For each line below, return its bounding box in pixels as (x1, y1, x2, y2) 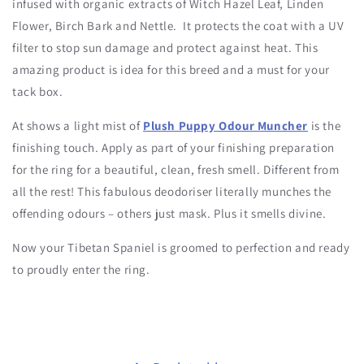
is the (310, 118, 341, 134)
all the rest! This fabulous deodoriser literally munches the (12, 184, 332, 200)
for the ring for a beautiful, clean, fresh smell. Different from (12, 162, 340, 178)
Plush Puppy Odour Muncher (143, 118, 309, 134)
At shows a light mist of (12, 118, 141, 134)
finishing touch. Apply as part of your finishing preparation (12, 140, 336, 156)
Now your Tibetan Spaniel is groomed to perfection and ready (12, 240, 350, 256)
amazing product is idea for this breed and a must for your (12, 62, 330, 78)
